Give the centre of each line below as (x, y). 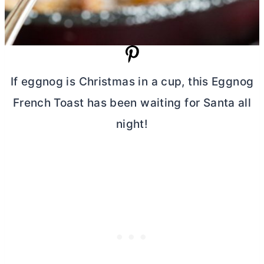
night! (132, 124)
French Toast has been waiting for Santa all (132, 103)
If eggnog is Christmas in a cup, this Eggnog (132, 82)
